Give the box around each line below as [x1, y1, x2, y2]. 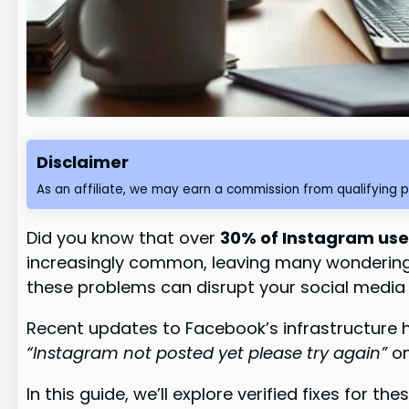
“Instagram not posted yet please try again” [26, 341, 388, 364]
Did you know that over [26, 225, 221, 249]
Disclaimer [37, 151, 130, 174]
